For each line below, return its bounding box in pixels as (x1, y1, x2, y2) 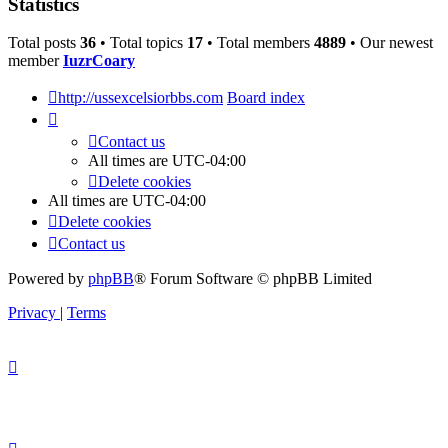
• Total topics (96, 34, 187, 52)
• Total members (203, 34, 314, 52)
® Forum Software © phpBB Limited (134, 270, 372, 288)
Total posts (8, 34, 80, 52)
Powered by (8, 270, 88, 288)
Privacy (8, 304, 56, 322)
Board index (227, 89, 305, 107)
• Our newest (346, 34, 433, 52)
